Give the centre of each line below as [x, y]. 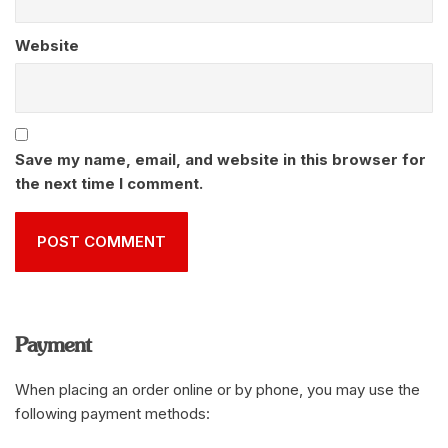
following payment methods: [112, 413]
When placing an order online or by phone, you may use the [217, 389]
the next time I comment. [109, 183]
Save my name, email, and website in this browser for [220, 159]
